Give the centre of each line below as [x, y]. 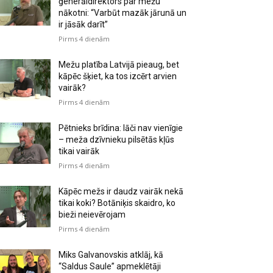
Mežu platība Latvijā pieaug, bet [119, 64]
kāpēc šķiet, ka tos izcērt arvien [118, 76]
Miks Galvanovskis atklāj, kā [111, 254]
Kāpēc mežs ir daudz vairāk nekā [121, 191]
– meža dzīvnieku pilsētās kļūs [117, 139]
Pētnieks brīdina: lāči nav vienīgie [121, 128]
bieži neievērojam [92, 214]
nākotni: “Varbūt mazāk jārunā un [123, 12]
